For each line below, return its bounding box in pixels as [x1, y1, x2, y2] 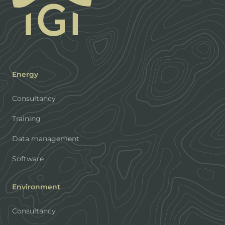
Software [12, 154, 44, 163]
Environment [12, 182, 60, 191]
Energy [12, 70, 38, 79]
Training [12, 114, 41, 123]
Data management [12, 134, 79, 143]
